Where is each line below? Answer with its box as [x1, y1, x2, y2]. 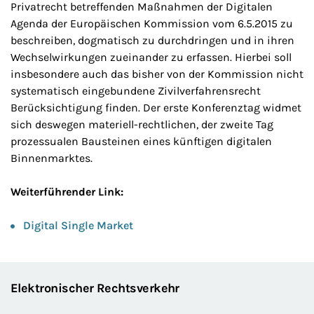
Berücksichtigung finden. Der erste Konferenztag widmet [11, 101, 301, 114]
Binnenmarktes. [11, 151, 93, 165]
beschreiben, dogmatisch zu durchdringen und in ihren [11, 34, 294, 47]
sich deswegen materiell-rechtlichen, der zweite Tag [11, 118, 273, 131]
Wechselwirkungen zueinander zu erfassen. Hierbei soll [11, 50, 292, 64]
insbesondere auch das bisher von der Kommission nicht [11, 67, 303, 81]
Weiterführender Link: [11, 185, 123, 198]
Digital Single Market [23, 219, 133, 232]
